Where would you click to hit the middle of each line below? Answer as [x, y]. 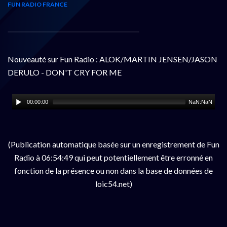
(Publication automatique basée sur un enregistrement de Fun [113, 144]
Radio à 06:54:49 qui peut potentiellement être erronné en [113, 157]
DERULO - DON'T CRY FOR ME [65, 72]
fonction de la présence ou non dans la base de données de [113, 170]
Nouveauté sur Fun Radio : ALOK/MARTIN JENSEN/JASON [112, 59]
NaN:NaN [201, 102]
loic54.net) [113, 183]
